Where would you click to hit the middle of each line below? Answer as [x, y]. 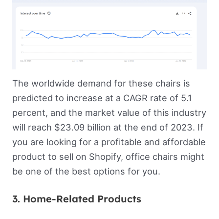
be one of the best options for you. [86, 171]
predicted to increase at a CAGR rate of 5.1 [102, 98]
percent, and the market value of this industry [109, 112]
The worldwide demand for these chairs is [101, 83]
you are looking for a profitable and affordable [109, 142]
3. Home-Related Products [77, 198]
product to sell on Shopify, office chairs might [108, 156]
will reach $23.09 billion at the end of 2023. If [108, 127]
